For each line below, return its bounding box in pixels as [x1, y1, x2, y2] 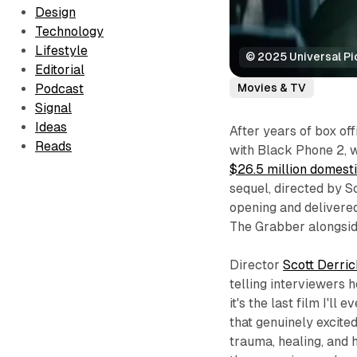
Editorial [35, 62, 84, 77]
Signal [35, 100, 72, 116]
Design [35, 5, 76, 20]
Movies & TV [237, 80, 307, 94]
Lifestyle [35, 43, 88, 58]
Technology [35, 24, 104, 39]
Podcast [35, 81, 84, 96]
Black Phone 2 [257, 143, 345, 159]
